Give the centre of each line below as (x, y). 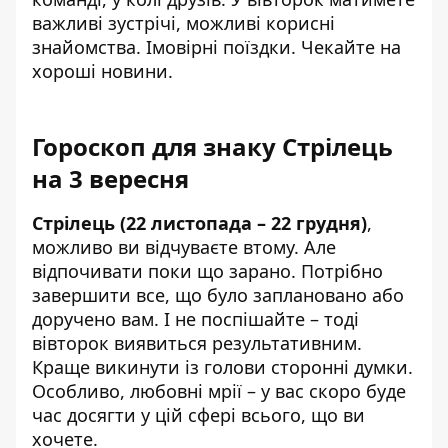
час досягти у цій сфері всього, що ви (198, 414)
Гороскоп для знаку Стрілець (212, 146)
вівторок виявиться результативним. (197, 342)
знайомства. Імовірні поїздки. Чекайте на (216, 46)
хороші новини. (102, 70)
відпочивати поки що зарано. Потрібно (207, 270)
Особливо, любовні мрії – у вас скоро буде (219, 390)
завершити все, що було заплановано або (218, 294)
